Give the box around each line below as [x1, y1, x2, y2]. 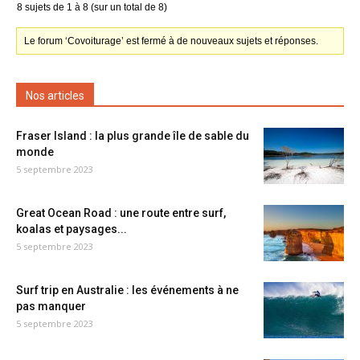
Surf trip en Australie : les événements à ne [16, 284, 239, 297]
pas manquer [16, 300, 86, 313]
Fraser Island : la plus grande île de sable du [16, 129, 249, 142]
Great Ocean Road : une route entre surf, [16, 207, 226, 219]
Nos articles [26, 89, 84, 102]
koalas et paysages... [16, 223, 127, 235]
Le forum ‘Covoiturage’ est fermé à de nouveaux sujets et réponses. [24, 35, 319, 47]
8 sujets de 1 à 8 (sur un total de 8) [17, 2, 167, 13]
